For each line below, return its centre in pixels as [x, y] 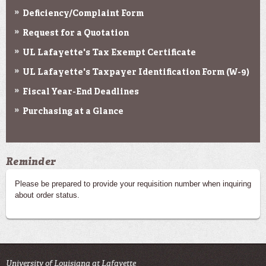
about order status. [47, 195]
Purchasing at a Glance [73, 111]
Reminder [31, 161]
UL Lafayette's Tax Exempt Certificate [109, 53]
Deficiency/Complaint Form [83, 13]
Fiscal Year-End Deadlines [81, 92]
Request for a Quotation [76, 33]
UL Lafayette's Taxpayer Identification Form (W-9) [136, 72]
